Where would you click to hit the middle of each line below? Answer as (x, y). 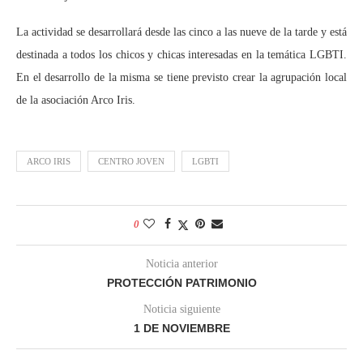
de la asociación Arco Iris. (76, 100)
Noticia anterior (181, 264)
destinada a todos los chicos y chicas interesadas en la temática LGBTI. (181, 55)
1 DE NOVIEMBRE (181, 329)
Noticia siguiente (181, 310)
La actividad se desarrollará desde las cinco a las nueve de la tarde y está (181, 32)
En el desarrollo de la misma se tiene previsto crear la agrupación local (181, 78)
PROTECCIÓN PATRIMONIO (181, 283)
